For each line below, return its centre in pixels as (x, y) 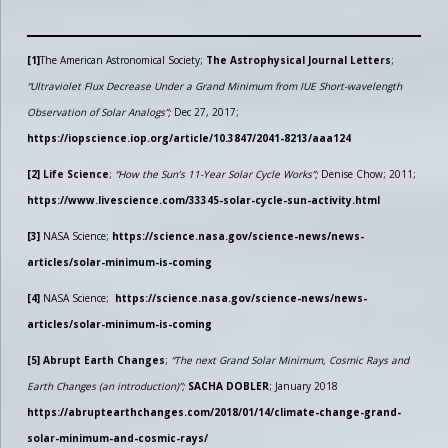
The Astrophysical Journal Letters (298, 60)
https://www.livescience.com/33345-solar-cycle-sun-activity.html (203, 200)
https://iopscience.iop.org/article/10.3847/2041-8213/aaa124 (188, 138)
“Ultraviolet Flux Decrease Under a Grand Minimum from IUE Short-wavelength (214, 86)
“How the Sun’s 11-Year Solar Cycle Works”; (217, 174)
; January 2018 (303, 386)
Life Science (75, 174)
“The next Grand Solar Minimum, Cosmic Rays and (289, 360)
